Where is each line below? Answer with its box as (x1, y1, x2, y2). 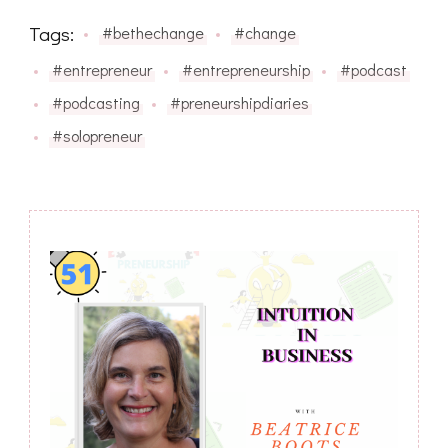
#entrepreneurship (182, 58, 310, 80)
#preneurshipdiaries (170, 91, 309, 113)
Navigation (49, 304, 260, 360)
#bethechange (101, 22, 204, 44)
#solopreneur (52, 124, 142, 146)
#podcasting (52, 91, 140, 113)
